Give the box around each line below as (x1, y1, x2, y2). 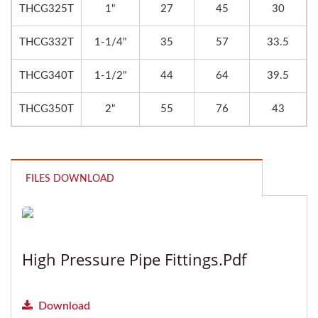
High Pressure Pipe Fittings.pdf (22, 248, 246, 270)
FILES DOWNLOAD (26, 174, 114, 185)
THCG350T (19, 104, 74, 115)
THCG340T (19, 70, 74, 82)
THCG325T (19, 4, 74, 15)
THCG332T (19, 37, 74, 48)
